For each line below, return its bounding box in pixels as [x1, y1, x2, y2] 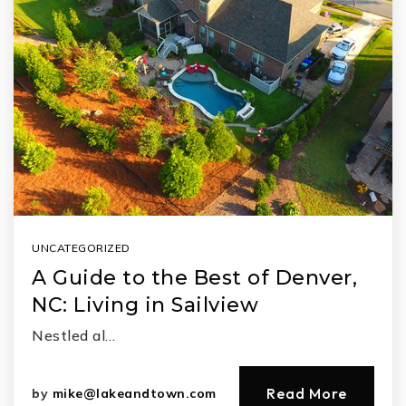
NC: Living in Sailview [32, 293, 258, 317]
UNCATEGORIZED [32, 241, 130, 255]
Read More [266, 384, 347, 402]
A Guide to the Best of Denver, [32, 266, 357, 290]
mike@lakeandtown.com [52, 385, 217, 401]
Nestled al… [32, 326, 116, 344]
